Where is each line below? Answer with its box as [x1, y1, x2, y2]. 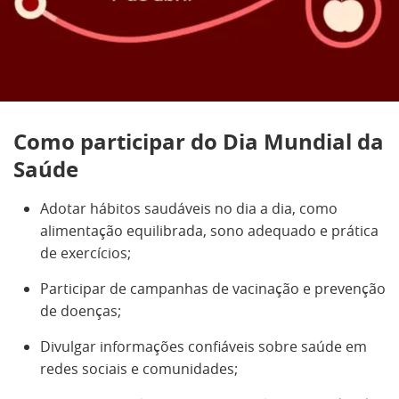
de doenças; [40, 301, 121, 321]
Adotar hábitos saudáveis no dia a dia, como [40, 199, 338, 218]
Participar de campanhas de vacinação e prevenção [40, 279, 386, 298]
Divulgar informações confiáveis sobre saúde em [40, 337, 367, 356]
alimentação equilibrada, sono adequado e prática [40, 221, 379, 240]
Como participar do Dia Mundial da [13, 126, 384, 157]
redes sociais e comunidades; [40, 359, 238, 379]
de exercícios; [40, 243, 131, 263]
